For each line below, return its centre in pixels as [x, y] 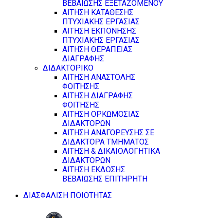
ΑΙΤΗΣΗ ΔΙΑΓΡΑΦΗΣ [98, 96]
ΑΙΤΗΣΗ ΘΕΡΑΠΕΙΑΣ [97, 49]
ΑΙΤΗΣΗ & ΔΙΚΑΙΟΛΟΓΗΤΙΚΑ [111, 151]
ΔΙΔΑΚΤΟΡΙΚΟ [68, 68]
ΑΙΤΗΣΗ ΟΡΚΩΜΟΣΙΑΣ [101, 114]
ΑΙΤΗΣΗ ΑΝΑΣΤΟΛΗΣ [99, 77]
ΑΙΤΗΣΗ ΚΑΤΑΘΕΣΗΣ [98, 12]
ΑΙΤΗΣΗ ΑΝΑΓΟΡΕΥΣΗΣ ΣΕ [108, 133]
